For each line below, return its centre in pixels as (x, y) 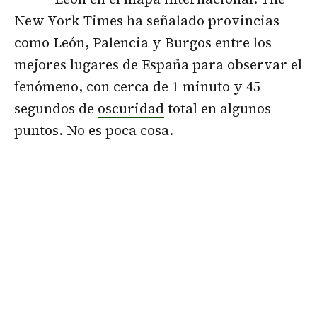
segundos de (56, 108)
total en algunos (218, 108)
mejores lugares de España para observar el (158, 64)
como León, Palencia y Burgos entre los (143, 42)
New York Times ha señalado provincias (147, 20)
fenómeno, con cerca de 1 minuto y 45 (137, 86)
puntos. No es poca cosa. (94, 130)
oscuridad (131, 108)
